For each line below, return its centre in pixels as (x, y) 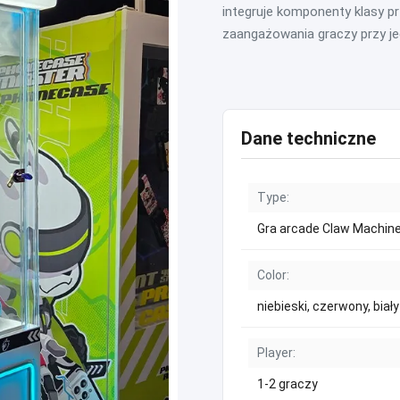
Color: (273, 275)
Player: (276, 353)
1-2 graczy (287, 384)
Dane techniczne (308, 138)
